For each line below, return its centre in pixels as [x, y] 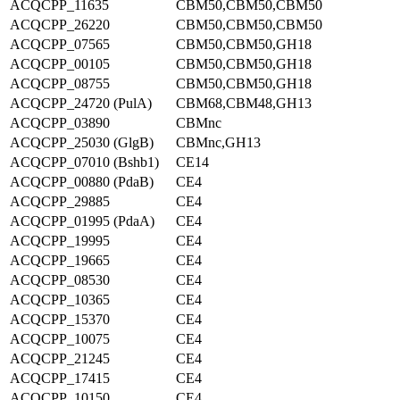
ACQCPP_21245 [60, 358]
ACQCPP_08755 [60, 83]
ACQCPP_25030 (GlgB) [82, 142]
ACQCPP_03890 [60, 123]
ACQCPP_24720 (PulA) [81, 103]
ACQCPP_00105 [60, 64]
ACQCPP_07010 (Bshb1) [84, 162]
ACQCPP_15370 [60, 319]
